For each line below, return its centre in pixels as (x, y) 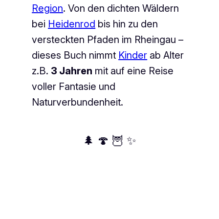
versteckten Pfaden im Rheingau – (108, 39)
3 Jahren (72, 71)
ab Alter (166, 55)
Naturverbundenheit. (78, 102)
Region (48, 8)
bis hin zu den (127, 24)
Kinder (133, 55)
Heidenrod (72, 24)
